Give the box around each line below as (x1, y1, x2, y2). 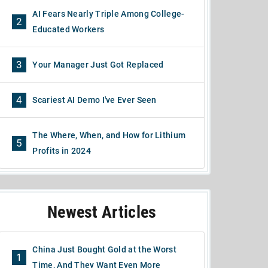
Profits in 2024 (32, 146, 91, 156)
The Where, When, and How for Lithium (32, 130, 186, 140)
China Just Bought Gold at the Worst (32, 245, 176, 254)
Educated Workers (32, 25, 105, 34)
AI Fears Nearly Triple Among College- (32, 9, 185, 19)
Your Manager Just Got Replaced (32, 60, 164, 69)
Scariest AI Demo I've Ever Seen (32, 95, 157, 105)
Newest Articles (47, 202, 157, 222)
